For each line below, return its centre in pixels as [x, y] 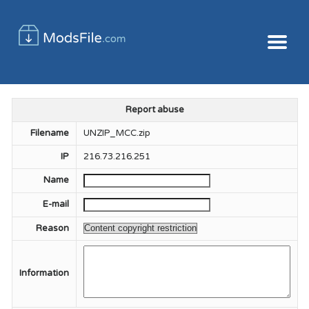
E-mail [56, 204]
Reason [52, 228]
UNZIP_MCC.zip [117, 133]
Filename [49, 133]
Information [44, 273]
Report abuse [154, 110]
